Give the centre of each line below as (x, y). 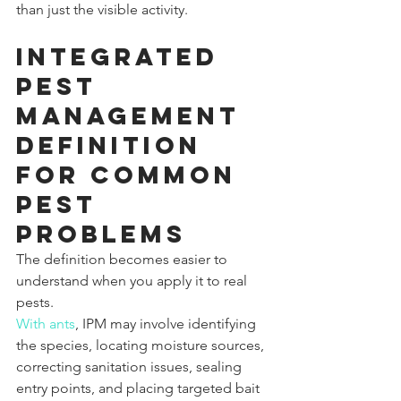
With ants (46, 323)
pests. (35, 302)
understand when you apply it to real (133, 280)
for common (132, 174)
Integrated (123, 56)
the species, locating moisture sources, (142, 345)
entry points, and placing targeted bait (140, 388)
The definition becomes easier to (124, 259)
